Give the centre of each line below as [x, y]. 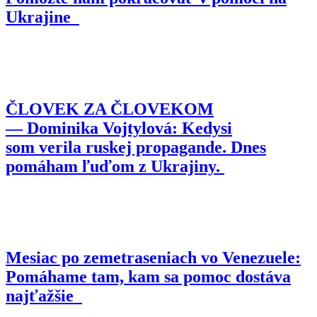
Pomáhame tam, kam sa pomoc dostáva [148, 277]
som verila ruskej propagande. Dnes [136, 147]
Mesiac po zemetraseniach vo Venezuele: [153, 258]
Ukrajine [42, 17]
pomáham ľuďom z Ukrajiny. [115, 166]
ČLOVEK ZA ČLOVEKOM [110, 109]
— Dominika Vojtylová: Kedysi [119, 128]
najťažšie [44, 296]
